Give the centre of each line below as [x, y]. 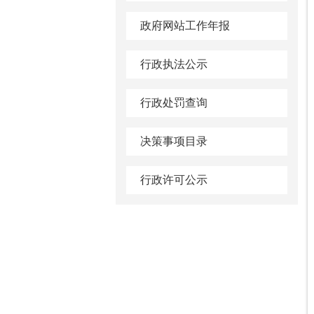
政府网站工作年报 [185, 26]
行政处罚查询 [174, 103]
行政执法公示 [174, 64]
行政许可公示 [174, 180]
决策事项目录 [174, 141]
